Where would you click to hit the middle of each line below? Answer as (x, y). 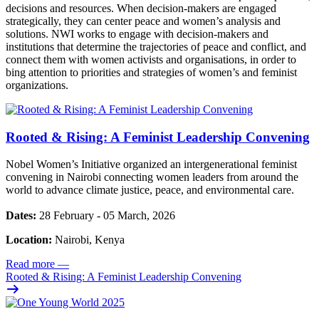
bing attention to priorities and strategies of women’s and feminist (151, 72)
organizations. (37, 85)
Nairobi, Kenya (88, 240)
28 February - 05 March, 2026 (107, 216)
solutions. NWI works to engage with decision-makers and (137, 33)
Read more (30, 264)
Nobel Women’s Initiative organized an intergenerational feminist (151, 164)
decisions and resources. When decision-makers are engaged (141, 8)
